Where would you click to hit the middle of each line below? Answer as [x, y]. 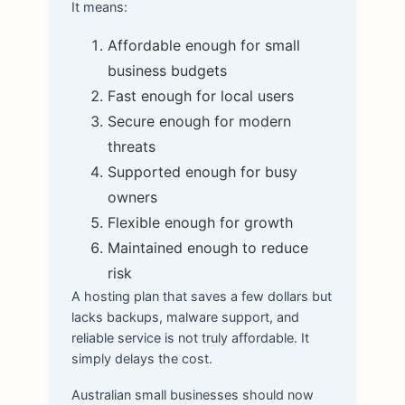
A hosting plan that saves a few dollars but [201, 296]
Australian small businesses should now [192, 395]
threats [131, 146]
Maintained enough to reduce [207, 247]
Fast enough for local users [200, 95]
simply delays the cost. [141, 358]
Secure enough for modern [199, 121]
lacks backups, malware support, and [185, 316]
